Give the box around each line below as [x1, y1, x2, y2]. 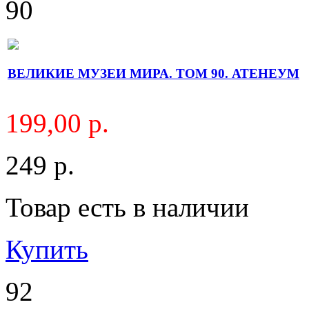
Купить [6, 234, 88, 264]
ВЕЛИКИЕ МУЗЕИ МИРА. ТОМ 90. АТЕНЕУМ [8, 66, 299, 81]
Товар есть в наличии [6, 192, 249, 222]
